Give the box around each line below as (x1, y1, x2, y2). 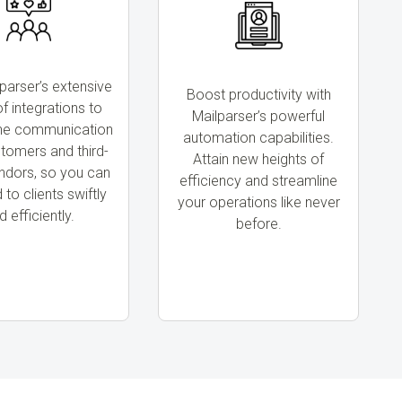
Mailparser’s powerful (192, 107, 325, 125)
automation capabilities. (183, 128, 334, 146)
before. (235, 214, 282, 232)
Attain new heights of (193, 150, 324, 168)
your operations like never (177, 193, 340, 211)
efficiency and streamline (179, 171, 337, 189)
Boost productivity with (186, 85, 331, 103)
